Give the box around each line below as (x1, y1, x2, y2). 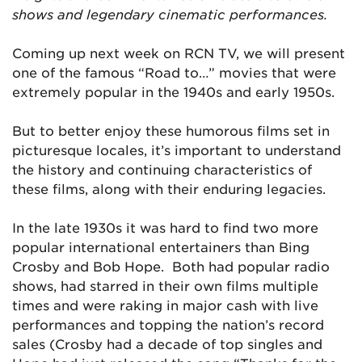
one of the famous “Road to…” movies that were (12, 64, 336, 80)
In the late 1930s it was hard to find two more (12, 219, 318, 235)
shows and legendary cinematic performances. (12, 6, 328, 22)
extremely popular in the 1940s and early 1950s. (12, 83, 335, 99)
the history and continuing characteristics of (12, 161, 312, 177)
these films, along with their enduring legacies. (12, 180, 326, 196)
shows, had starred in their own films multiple (12, 277, 318, 293)
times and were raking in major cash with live (12, 297, 318, 313)
